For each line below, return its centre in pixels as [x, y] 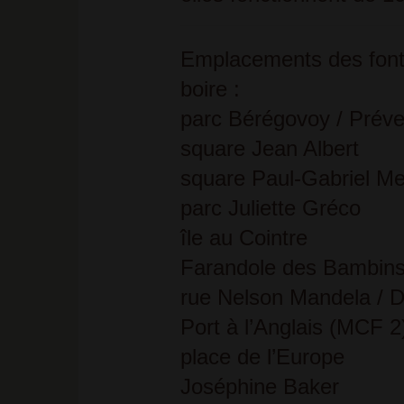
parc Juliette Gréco [270, 208]
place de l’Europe [262, 357]
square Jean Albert [269, 148]
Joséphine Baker [259, 386]
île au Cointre [243, 238]
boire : [210, 89]
